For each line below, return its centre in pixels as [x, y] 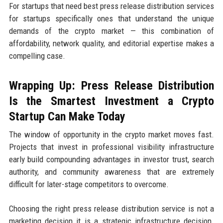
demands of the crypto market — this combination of [111, 31]
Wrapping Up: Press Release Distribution [111, 85]
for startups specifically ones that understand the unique [111, 18]
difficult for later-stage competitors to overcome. [89, 184]
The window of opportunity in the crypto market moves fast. [111, 134]
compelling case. [37, 56]
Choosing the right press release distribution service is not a [111, 208]
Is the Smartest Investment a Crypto [111, 101]
